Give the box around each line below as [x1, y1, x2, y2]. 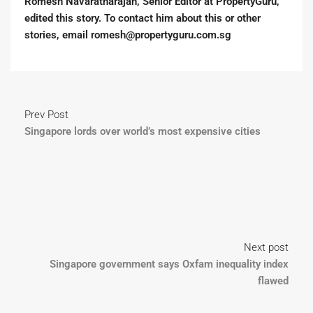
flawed [258, 275, 289, 287]
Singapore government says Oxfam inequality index [50, 258, 289, 270]
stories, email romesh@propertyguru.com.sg [24, 29, 231, 41]
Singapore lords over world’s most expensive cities [24, 125, 261, 138]
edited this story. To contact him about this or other [24, 12, 261, 24]
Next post [244, 241, 289, 254]
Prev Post [24, 108, 68, 121]
